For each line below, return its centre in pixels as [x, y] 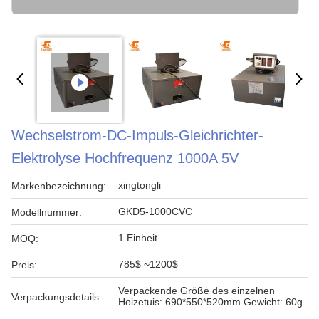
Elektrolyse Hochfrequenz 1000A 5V [125, 158]
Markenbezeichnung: [59, 186]
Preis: [24, 265]
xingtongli [140, 185]
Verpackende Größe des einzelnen [197, 291]
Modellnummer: [47, 212]
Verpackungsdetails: [57, 297]
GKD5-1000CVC [155, 211]
